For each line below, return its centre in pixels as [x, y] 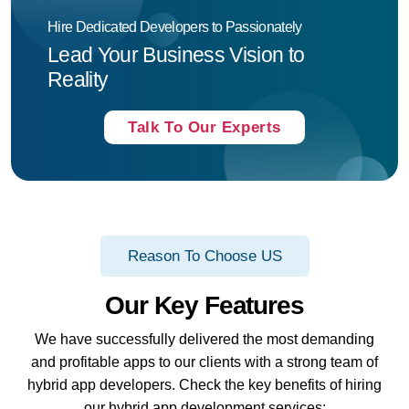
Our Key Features [204, 306]
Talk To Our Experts [204, 128]
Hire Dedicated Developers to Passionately [175, 27]
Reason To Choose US [204, 257]
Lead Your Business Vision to [176, 55]
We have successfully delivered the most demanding [204, 340]
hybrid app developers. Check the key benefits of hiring [204, 385]
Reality [78, 80]
